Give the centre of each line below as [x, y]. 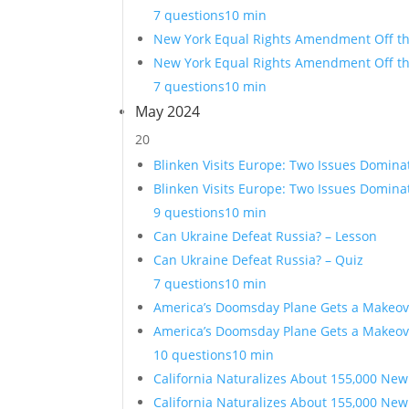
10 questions [193, 355]
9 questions [189, 212]
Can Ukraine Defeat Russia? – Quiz [259, 260]
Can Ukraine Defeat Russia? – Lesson [266, 236]
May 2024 [168, 111]
